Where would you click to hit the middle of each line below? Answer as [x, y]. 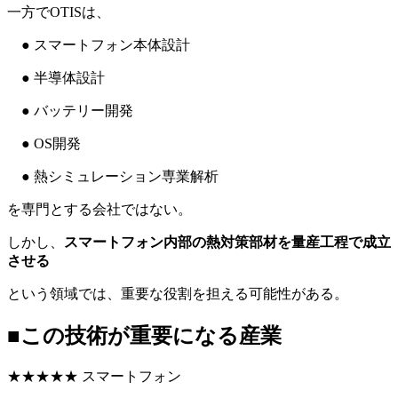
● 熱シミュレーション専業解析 [113, 177]
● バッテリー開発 [70, 111]
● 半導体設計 [56, 78]
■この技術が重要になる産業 [144, 335]
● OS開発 [44, 144]
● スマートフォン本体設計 [99, 45]
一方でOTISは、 [59, 12]
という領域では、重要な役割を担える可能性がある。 [178, 294]
